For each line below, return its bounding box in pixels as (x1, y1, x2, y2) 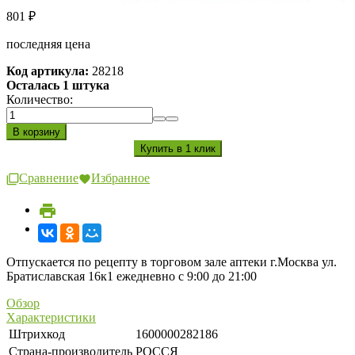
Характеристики (6, 310, 96, 324)
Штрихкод (9, 326, 65, 341)
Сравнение (19, 171, 78, 185)
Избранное (91, 171, 150, 185)
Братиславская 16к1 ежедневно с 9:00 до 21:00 (6, 269, 257, 283)
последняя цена (6, 37, 90, 52)
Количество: (6, 93, 73, 107)
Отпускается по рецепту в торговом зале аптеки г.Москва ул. (6, 254, 337, 269)
